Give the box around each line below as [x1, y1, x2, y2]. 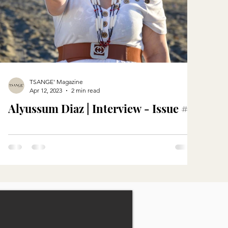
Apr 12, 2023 [30, 87, 62, 94]
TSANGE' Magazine [30, 78, 83, 85]
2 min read [71, 87, 100, 94]
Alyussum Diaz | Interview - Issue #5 [8, 101, 193, 116]
